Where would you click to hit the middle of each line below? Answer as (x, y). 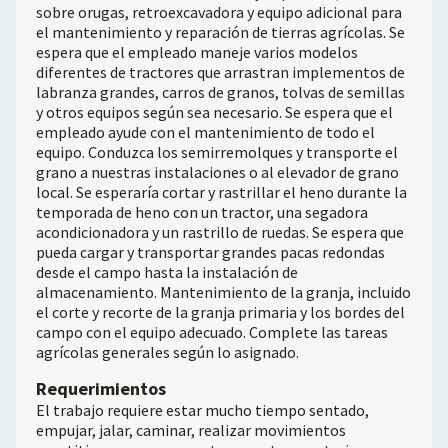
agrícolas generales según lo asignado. (167, 352)
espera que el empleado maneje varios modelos (197, 52)
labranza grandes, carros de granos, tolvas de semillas (220, 92)
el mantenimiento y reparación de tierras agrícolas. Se (220, 32)
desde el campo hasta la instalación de (167, 272)
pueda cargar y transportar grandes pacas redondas (210, 252)
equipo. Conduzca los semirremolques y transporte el (217, 152)
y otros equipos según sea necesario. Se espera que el (214, 112)
